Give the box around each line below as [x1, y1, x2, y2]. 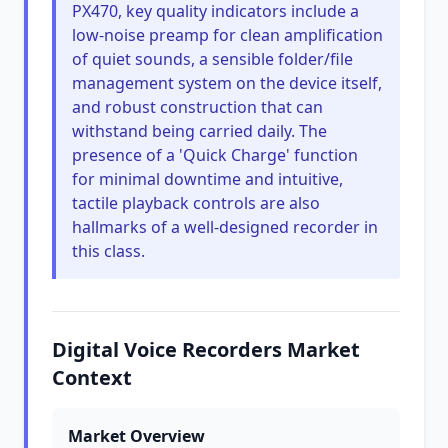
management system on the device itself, [72, 72, 382, 94]
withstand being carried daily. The [72, 120, 327, 142]
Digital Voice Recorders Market [52, 336, 360, 363]
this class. [72, 240, 145, 262]
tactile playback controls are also [72, 192, 320, 214]
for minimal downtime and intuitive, [72, 168, 343, 190]
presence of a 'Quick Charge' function [72, 144, 358, 166]
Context [52, 364, 132, 391]
